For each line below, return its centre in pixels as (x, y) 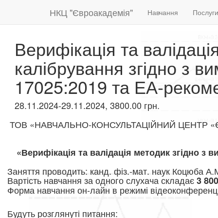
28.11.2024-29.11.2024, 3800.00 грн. (87, 105)
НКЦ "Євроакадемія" (91, 12)
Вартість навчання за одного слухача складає (102, 180)
